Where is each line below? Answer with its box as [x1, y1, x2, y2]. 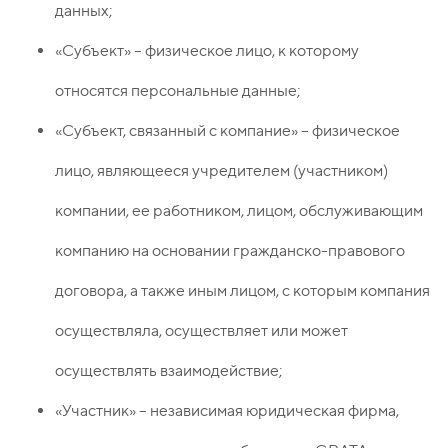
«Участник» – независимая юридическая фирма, [55, 401, 399, 421]
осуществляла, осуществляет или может [55, 321, 348, 341]
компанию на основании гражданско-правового [55, 241, 405, 261]
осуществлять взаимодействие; [55, 361, 283, 381]
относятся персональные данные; [55, 81, 301, 101]
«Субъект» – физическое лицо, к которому [55, 41, 359, 61]
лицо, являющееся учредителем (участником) [55, 161, 388, 181]
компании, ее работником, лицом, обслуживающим [55, 201, 423, 221]
